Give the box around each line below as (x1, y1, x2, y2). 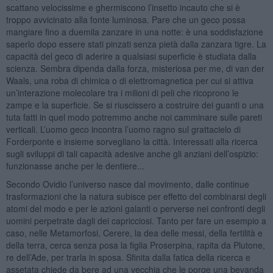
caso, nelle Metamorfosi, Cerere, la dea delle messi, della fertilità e (5, 226, 263, 239)
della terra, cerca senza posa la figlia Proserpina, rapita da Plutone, (5, 238, 265, 251)
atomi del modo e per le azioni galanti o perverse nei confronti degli (5, 202, 265, 214)
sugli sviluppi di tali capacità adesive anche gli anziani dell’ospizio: (5, 147, 258, 160)
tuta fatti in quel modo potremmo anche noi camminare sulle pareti (5, 110, 262, 123)
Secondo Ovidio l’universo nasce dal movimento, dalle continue (5, 177, 249, 190)
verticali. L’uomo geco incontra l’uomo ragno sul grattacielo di (5, 122, 241, 135)
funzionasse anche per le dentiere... (5, 159, 144, 172)
